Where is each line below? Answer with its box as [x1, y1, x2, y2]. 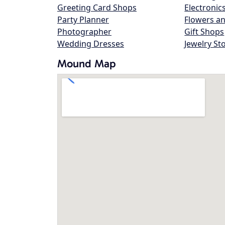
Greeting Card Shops [57, 2, 137, 13]
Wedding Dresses [57, 38, 124, 49]
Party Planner [57, 14, 109, 25]
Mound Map [57, 57, 116, 70]
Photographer [57, 26, 111, 37]
